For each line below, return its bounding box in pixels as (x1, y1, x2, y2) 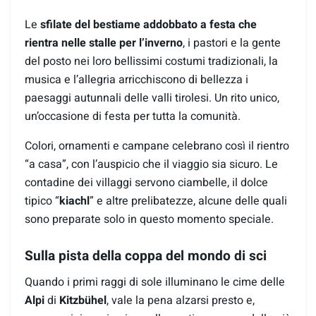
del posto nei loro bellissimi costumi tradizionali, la (25, 52, 278, 70)
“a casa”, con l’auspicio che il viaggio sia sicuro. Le (25, 155, 278, 173)
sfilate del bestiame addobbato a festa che (40, 16, 257, 33)
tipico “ (25, 192, 59, 209)
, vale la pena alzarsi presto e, (107, 291, 255, 309)
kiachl (59, 192, 90, 209)
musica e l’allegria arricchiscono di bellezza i (25, 71, 248, 88)
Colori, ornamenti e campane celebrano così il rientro (25, 137, 289, 154)
